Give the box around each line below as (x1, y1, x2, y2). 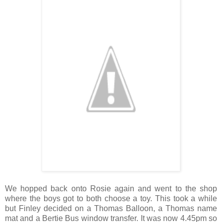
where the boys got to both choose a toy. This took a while (5, 194, 217, 203)
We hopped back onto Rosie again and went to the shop (5, 184, 217, 193)
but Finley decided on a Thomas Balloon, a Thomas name (5, 204, 217, 213)
